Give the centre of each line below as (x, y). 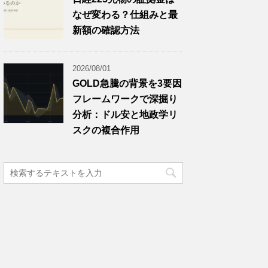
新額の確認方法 (106, 30)
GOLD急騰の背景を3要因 (127, 83)
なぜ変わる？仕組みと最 (125, 15)
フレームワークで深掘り (125, 99)
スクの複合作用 (106, 130)
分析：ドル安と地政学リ (125, 115)
